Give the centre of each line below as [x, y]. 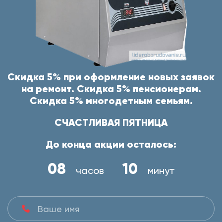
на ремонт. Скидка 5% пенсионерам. [111, 89]
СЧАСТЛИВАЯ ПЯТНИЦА [111, 123]
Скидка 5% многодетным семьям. [111, 101]
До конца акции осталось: [111, 144]
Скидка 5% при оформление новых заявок [111, 77]
